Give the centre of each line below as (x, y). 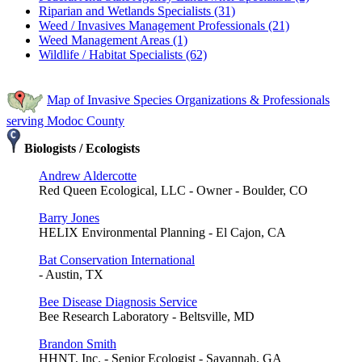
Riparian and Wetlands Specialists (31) (137, 11)
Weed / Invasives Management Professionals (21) (164, 25)
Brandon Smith (78, 343)
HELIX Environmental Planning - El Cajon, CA (162, 232)
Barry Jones (69, 217)
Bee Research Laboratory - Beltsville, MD (147, 316)
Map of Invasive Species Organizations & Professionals (188, 100)
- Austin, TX (71, 274)
